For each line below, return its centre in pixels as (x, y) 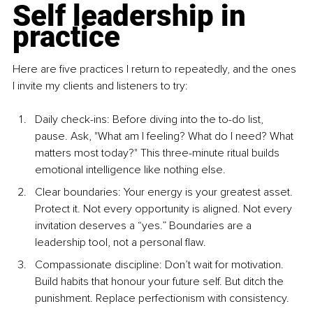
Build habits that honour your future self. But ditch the (161, 282)
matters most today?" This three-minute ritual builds (159, 153)
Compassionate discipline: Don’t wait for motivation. (161, 265)
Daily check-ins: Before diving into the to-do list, (151, 120)
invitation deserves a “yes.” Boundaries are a (145, 226)
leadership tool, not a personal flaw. (121, 243)
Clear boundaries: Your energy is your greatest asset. (165, 192)
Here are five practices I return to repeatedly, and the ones (156, 70)
